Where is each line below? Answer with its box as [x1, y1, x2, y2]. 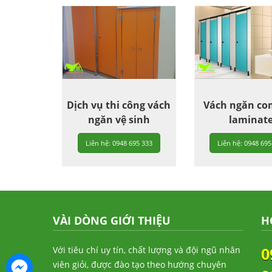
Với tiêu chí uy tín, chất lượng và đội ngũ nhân [53, 244, 240, 256]
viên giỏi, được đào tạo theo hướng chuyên [53, 259, 226, 271]
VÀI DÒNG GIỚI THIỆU [53, 213, 171, 228]
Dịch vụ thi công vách [67, 98, 171, 112]
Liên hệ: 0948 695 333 [85, 138, 152, 148]
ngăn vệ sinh [87, 113, 150, 127]
